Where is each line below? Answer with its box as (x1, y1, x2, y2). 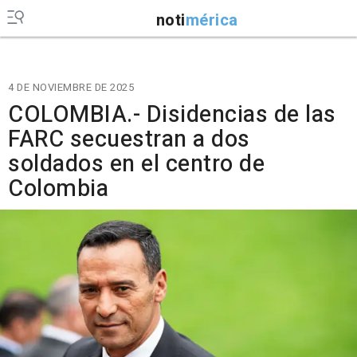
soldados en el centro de (8, 147, 265, 181)
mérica (185, 8, 238, 32)
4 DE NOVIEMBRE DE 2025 (8, 80, 134, 95)
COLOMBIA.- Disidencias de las (8, 98, 336, 131)
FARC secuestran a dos (8, 123, 250, 156)
